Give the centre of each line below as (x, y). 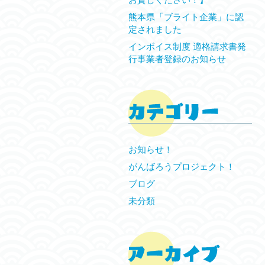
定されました (155, 29)
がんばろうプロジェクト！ (182, 167)
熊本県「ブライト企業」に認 (186, 17)
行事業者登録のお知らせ (177, 59)
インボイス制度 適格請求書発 (187, 46)
